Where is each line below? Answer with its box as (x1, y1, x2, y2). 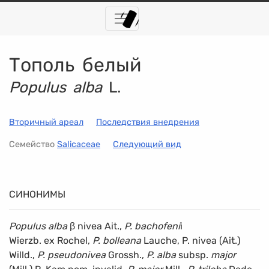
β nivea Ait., (67, 220, 124, 232)
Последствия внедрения (96, 116, 199, 127)
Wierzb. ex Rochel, (9, 234, 92, 246)
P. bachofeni (124, 220, 180, 232)
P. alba (147, 249, 176, 261)
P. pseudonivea (37, 249, 106, 261)
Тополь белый (9, 53, 141, 76)
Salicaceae (57, 139, 100, 150)
